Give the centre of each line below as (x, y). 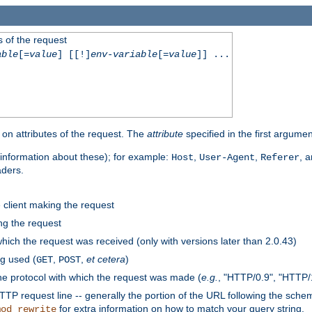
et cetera (106, 259)
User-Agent (227, 157)
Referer (280, 157)
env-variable (124, 54)
